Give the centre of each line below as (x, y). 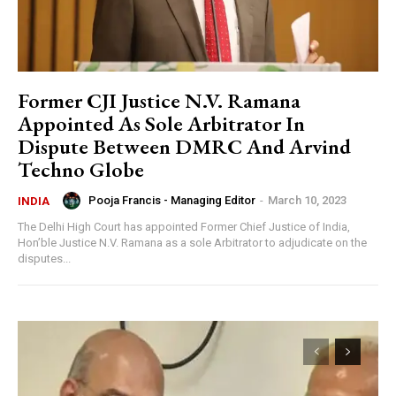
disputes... (44, 258)
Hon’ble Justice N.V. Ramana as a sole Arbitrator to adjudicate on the (192, 242)
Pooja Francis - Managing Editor (172, 201)
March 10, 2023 (307, 201)
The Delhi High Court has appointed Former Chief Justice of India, (184, 226)
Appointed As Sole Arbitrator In (161, 123)
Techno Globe (81, 169)
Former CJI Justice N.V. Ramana (159, 100)
